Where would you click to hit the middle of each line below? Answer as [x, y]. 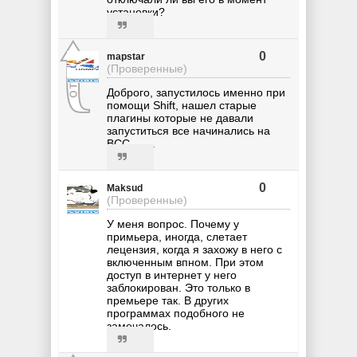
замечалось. [139, 326]
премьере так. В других [168, 301]
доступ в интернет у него [172, 275]
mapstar [126, 57]
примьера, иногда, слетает [177, 237]
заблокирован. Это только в [178, 288]
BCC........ [131, 144]
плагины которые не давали [180, 118]
